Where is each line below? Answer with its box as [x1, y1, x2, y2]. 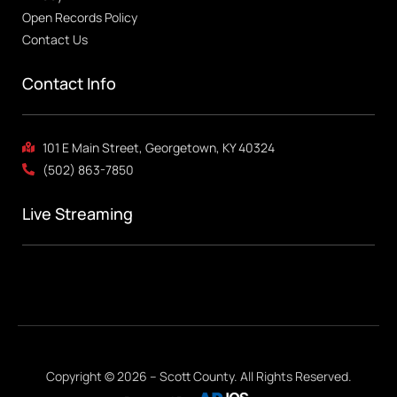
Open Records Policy [22, 8, 137, 26]
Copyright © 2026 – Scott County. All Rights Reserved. [45, 367, 352, 385]
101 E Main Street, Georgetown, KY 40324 [42, 138, 275, 156]
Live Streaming [22, 202, 133, 224]
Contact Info [22, 72, 116, 94]
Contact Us [22, 30, 88, 48]
